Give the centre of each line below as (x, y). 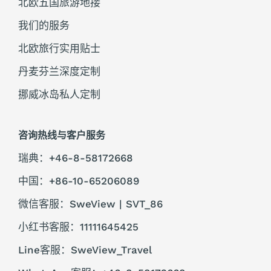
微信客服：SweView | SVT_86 (90, 204)
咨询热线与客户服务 (62, 135)
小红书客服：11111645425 (78, 227)
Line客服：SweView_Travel (85, 250)
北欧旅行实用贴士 (59, 49)
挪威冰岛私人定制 (59, 95)
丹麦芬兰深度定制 (59, 72)
